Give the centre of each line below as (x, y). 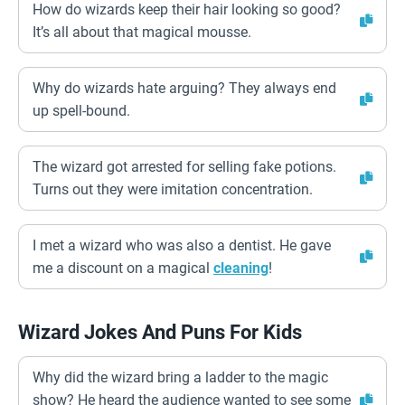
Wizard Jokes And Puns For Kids (160, 332)
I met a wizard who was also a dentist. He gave (182, 245)
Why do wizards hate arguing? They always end (184, 88)
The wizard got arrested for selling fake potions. (184, 167)
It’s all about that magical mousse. (142, 32)
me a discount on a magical (123, 268)
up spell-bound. (81, 111)
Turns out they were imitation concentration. (173, 189)
